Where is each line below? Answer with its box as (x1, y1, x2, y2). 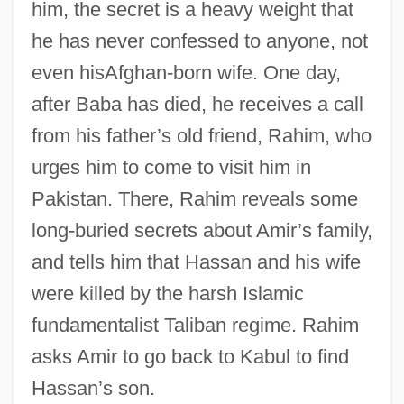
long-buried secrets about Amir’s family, (31, 218, 372, 242)
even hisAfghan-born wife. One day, (31, 60, 341, 84)
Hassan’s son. (31, 376, 155, 399)
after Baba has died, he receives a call (31, 92, 363, 115)
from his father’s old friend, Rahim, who (31, 124, 372, 147)
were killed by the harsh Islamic (31, 281, 304, 305)
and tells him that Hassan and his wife (31, 250, 361, 273)
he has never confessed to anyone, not (31, 29, 368, 52)
